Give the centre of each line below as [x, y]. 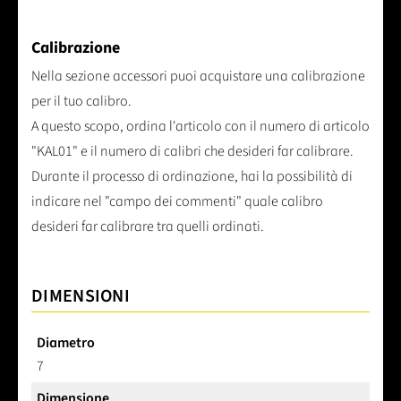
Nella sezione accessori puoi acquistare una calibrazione [198, 76]
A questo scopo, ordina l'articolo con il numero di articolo [200, 126]
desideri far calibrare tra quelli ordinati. [148, 226]
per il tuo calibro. [81, 101]
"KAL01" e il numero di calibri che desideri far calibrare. [192, 151]
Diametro [66, 342]
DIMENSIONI [81, 296]
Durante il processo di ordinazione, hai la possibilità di [192, 176]
